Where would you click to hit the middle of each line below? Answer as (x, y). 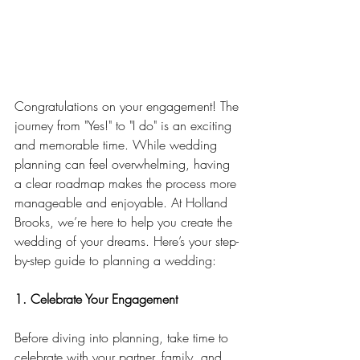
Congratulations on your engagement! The (129, 106)
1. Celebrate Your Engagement (96, 299)
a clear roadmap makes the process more (127, 184)
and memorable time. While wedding (118, 145)
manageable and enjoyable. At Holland (123, 203)
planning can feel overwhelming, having (124, 164)
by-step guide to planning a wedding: (115, 261)
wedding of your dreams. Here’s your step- (127, 241)
